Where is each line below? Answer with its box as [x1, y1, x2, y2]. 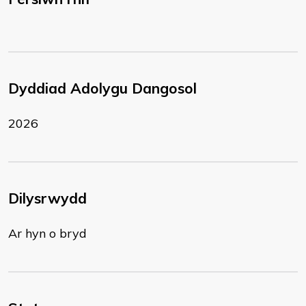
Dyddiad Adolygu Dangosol [8, 79, 197, 97]
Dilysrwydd [8, 189, 87, 207]
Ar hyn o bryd [8, 225, 87, 241]
